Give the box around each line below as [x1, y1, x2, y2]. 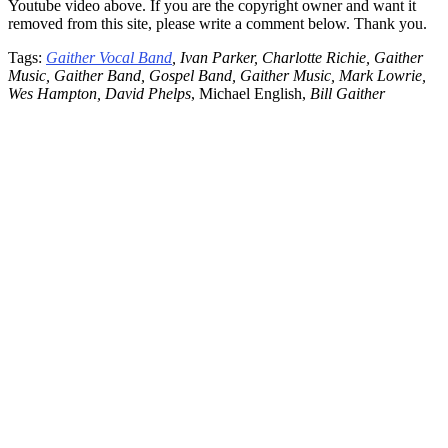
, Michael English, [191, 84, 310, 102]
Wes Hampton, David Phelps [8, 84, 191, 102]
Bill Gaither [310, 84, 385, 102]
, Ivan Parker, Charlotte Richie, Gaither [172, 48, 423, 66]
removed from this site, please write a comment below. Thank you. [8, 14, 427, 32]
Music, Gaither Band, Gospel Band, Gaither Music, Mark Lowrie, [8, 66, 426, 84]
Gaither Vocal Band [46, 48, 172, 66]
